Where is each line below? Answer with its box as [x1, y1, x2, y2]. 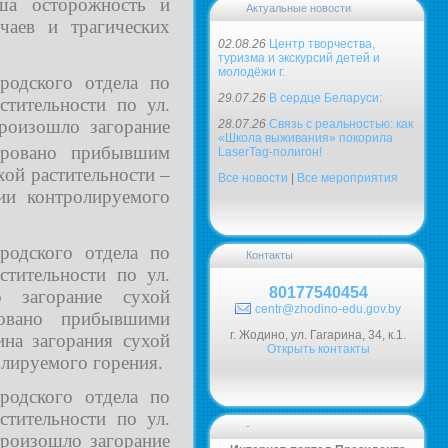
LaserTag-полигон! [218, 145, 322, 159]
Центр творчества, [269, 37, 375, 51]
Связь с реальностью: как [269, 117, 413, 131]
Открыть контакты [266, 342, 370, 356]
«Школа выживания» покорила [218, 131, 393, 145]
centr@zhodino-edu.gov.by [255, 302, 401, 316]
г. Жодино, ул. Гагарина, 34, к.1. [230, 328, 406, 342]
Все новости [218, 171, 288, 185]
